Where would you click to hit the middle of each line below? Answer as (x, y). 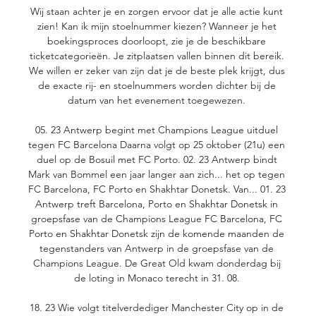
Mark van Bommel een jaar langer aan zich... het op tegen (157, 175)
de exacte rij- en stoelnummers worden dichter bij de (157, 86)
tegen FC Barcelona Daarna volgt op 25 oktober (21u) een (157, 145)
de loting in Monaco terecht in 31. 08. (158, 278)
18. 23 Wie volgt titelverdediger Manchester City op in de (157, 308)
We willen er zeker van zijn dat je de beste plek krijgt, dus (157, 71)
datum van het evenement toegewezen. (158, 101)
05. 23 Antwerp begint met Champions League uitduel (157, 130)
